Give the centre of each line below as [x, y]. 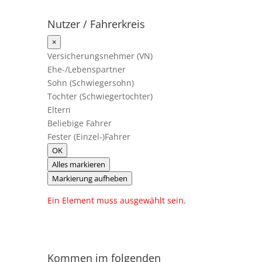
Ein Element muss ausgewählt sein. [116, 200]
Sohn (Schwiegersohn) [90, 83]
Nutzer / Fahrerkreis [96, 24]
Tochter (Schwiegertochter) [100, 96]
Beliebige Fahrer [79, 123]
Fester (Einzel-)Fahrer [89, 137]
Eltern [59, 110]
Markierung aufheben [89, 178]
